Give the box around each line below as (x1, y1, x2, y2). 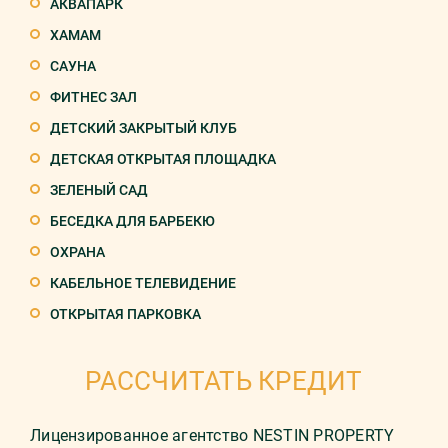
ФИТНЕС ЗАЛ (50, 89, 137, 105)
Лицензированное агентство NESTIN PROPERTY (30, 426, 395, 445)
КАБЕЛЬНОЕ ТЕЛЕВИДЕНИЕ (50, 275, 236, 291)
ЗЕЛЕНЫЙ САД (50, 182, 148, 198)
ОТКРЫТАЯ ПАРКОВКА (50, 306, 201, 322)
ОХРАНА (50, 244, 105, 260)
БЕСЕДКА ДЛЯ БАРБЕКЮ (50, 213, 215, 229)
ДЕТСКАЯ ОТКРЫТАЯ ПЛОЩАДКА (50, 151, 276, 167)
